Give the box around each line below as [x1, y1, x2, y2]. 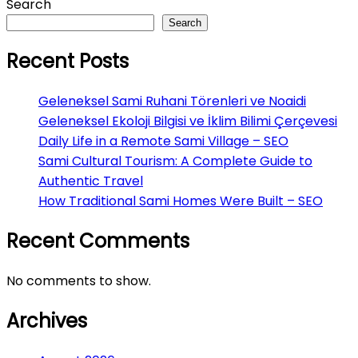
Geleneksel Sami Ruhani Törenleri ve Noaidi [38, 92, 306, 111]
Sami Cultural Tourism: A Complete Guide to [38, 152, 312, 171]
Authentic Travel [38, 172, 143, 191]
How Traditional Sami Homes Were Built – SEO [38, 192, 323, 211]
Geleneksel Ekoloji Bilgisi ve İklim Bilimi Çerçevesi [38, 112, 337, 131]
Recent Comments [6, 227, 189, 254]
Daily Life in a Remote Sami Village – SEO [38, 132, 288, 151]
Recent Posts [6, 48, 129, 75]
